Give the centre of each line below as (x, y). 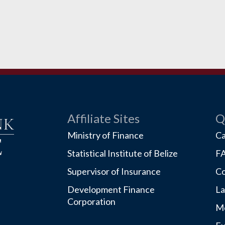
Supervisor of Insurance (114, 171)
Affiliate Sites (103, 118)
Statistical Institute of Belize (122, 153)
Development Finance (111, 189)
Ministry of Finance (105, 135)
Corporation (91, 201)
